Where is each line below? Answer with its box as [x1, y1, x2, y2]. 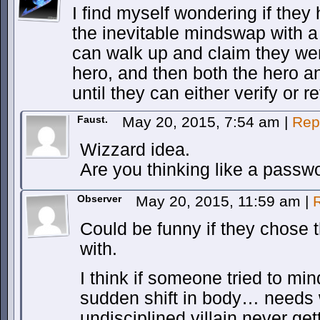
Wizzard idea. [80, 140, 190, 159]
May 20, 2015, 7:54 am [122, 114, 284, 130]
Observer [77, 193, 121, 204]
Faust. [77, 114, 108, 125]
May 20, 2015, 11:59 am [136, 193, 305, 209]
